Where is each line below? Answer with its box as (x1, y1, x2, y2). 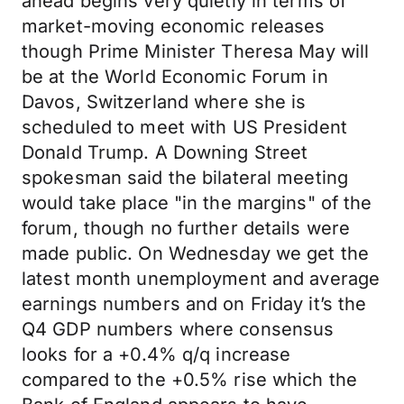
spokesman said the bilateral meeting (22, 167, 349, 188)
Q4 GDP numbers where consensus (22, 318, 335, 340)
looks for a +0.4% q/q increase (22, 344, 291, 365)
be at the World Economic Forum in (22, 66, 328, 87)
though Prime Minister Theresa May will (22, 41, 370, 62)
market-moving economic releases (22, 15, 326, 37)
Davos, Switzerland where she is (22, 91, 307, 113)
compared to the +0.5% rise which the (22, 369, 358, 390)
